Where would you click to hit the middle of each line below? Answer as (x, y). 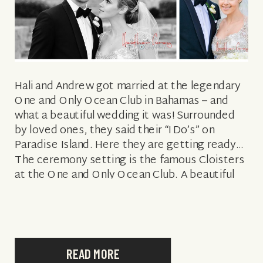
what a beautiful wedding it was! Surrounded (125, 116)
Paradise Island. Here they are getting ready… (129, 145)
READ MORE (93, 254)
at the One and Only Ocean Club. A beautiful (124, 175)
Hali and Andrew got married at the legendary (128, 86)
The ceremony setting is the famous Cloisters (130, 160)
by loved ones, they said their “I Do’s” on (115, 131)
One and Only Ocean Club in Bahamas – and (122, 101)
